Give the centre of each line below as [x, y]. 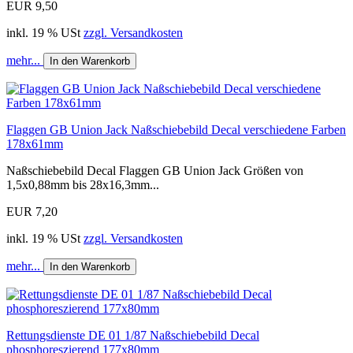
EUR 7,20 [32, 212]
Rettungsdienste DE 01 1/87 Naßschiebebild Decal [133, 336]
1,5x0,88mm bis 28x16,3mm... [83, 185]
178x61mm [35, 144]
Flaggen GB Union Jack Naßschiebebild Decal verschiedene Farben [176, 130]
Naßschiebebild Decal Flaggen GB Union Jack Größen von [155, 171]
